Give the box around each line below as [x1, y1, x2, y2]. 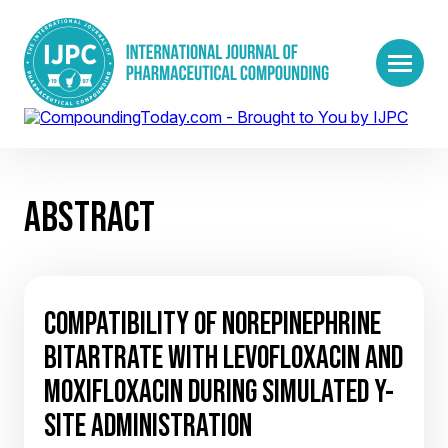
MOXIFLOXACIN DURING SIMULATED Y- [44, 373, 394, 409]
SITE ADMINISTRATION [44, 407, 252, 443]
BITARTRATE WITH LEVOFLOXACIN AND [44, 339, 403, 375]
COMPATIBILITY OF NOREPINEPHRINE [44, 305, 381, 341]
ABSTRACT [24, 193, 155, 240]
